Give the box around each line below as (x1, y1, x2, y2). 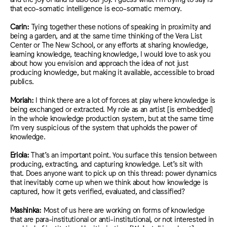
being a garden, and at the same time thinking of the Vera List (10, 31, 202, 40)
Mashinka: (10, 205, 44, 214)
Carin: (10, 22, 31, 31)
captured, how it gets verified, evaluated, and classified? (10, 186, 185, 196)
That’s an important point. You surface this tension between (31, 150, 217, 159)
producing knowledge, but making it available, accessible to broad (10, 67, 214, 77)
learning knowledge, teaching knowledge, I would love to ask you (10, 49, 211, 58)
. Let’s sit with (159, 159, 203, 168)
